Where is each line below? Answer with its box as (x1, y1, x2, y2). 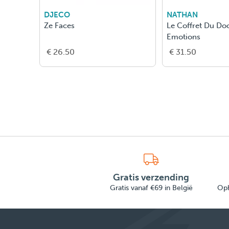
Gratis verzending (113, 172, 189, 184)
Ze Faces (44, 21, 75, 31)
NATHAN (167, 10, 198, 20)
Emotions (167, 32, 201, 42)
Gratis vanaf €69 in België (109, 184, 193, 193)
